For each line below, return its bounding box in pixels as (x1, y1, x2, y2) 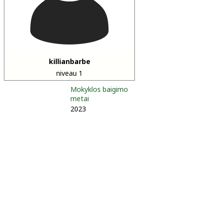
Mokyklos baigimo (70, 85, 128, 94)
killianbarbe (48, 57, 90, 66)
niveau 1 (56, 68, 83, 78)
